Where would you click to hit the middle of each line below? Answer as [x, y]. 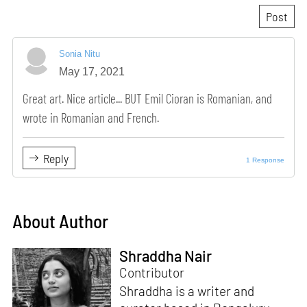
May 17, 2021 [92, 71]
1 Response [266, 160]
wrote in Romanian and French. [90, 118]
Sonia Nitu [80, 53]
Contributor [151, 272]
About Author [61, 221]
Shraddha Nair [165, 255]
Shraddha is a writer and [186, 291]
